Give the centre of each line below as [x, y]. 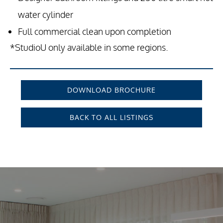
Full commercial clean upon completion [95, 32]
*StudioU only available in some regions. [89, 48]
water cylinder [46, 15]
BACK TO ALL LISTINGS [111, 117]
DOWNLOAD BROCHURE [111, 90]
